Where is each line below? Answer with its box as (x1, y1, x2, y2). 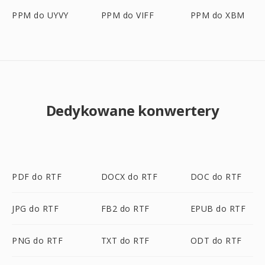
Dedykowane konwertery (46, 101, 219, 120)
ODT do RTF (190, 235, 242, 246)
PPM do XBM (190, 9, 245, 21)
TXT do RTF (101, 235, 150, 246)
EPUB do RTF (190, 203, 246, 214)
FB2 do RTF (101, 203, 150, 214)
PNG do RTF (12, 235, 63, 246)
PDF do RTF (12, 171, 62, 182)
